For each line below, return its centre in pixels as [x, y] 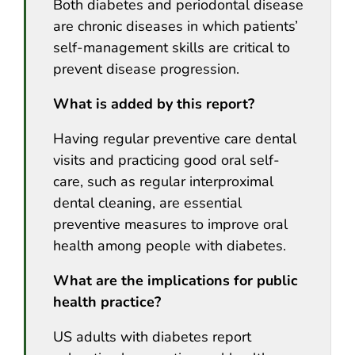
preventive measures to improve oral [170, 224]
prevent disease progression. [146, 69]
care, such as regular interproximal [163, 181]
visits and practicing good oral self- [166, 160]
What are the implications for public [176, 280]
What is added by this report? [154, 103]
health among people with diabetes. [170, 245]
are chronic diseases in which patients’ [176, 26]
